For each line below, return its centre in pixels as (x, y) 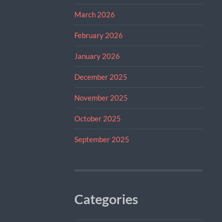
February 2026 (98, 35)
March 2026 (94, 14)
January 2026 (97, 56)
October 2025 (97, 118)
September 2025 (102, 139)
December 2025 (101, 77)
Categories (106, 199)
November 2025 (101, 97)
